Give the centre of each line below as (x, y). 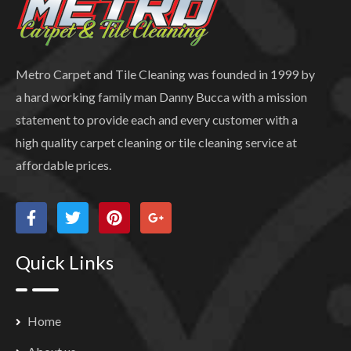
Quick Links (65, 262)
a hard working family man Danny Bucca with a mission (161, 96)
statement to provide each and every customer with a (157, 119)
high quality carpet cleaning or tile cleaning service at (156, 142)
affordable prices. (63, 165)
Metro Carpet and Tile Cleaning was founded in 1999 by (165, 74)
